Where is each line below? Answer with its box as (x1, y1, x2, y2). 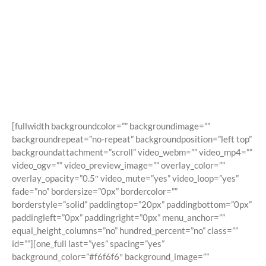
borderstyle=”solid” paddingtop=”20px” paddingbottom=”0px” (12, 199, 252, 210)
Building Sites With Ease (42, 57, 224, 78)
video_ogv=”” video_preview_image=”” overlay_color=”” (12, 160, 225, 171)
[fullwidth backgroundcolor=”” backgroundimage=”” (12, 121, 210, 132)
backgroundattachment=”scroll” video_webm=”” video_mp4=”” (12, 147, 252, 158)
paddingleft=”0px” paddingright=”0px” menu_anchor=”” (12, 212, 225, 223)
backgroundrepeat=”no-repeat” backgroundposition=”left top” (12, 134, 252, 145)
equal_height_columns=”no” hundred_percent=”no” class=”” (12, 225, 238, 236)
